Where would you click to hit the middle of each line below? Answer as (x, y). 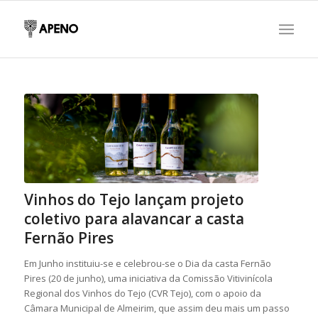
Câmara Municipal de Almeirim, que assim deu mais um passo (157, 308)
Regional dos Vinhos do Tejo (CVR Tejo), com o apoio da (142, 293)
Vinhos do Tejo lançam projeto (134, 199)
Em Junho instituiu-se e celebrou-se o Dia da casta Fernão (147, 263)
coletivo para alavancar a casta (134, 218)
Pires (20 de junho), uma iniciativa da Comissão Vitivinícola (148, 278)
